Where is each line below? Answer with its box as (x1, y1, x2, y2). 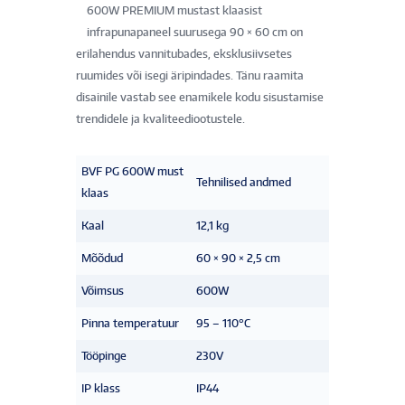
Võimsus (81, 283, 124, 297)
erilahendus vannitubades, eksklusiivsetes (76, 46, 292, 61)
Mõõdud (81, 250, 123, 265)
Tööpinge (81, 348, 127, 363)
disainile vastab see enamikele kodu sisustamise (76, 89, 324, 104)
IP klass (81, 381, 120, 395)
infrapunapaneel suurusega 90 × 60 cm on (87, 24, 303, 39)
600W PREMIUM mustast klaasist (87, 3, 262, 17)
